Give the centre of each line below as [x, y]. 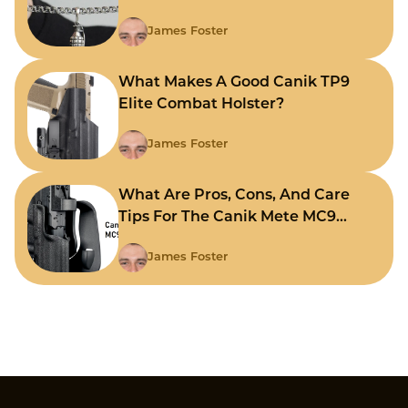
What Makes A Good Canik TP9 [234, 83]
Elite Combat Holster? [201, 105]
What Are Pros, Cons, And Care [234, 196]
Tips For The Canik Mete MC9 [227, 218]
